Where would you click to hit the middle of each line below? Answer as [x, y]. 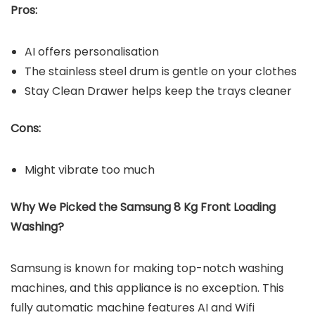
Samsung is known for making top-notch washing [147, 268]
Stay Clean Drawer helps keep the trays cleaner [158, 91]
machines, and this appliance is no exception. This [147, 288]
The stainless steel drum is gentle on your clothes [161, 71]
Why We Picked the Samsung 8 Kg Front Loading [143, 207]
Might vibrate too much [90, 169]
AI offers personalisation [92, 51]
